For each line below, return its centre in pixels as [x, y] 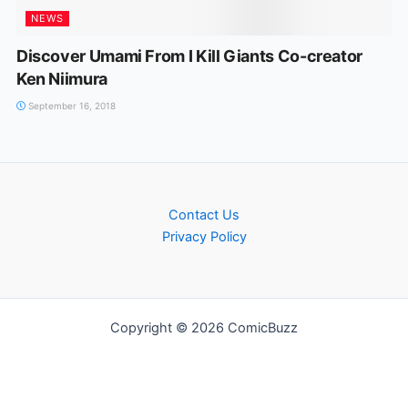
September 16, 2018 [70, 105]
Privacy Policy [204, 237]
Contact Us [204, 215]
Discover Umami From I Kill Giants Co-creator [189, 56]
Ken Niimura [61, 78]
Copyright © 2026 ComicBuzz [204, 328]
